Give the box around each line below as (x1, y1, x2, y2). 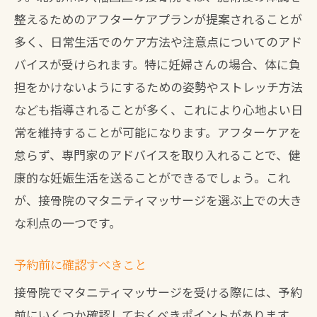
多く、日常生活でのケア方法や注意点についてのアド (14, 33, 302, 50)
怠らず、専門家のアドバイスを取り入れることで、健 (14, 146, 300, 163)
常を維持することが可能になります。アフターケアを (14, 123, 301, 141)
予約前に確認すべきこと (14, 255, 146, 273)
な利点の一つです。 (14, 214, 121, 231)
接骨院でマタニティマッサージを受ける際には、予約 (14, 283, 302, 301)
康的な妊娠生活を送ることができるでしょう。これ (14, 168, 290, 186)
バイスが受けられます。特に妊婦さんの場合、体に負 (14, 55, 301, 73)
